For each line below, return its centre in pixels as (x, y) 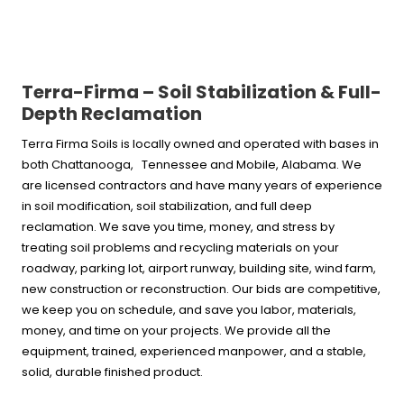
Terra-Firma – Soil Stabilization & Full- (202, 92)
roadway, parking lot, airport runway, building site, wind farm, (199, 268)
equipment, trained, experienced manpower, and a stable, (194, 351)
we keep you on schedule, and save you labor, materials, (189, 309)
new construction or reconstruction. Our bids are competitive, (201, 289)
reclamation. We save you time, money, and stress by (178, 226)
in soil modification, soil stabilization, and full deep (167, 206)
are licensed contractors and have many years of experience (202, 185)
